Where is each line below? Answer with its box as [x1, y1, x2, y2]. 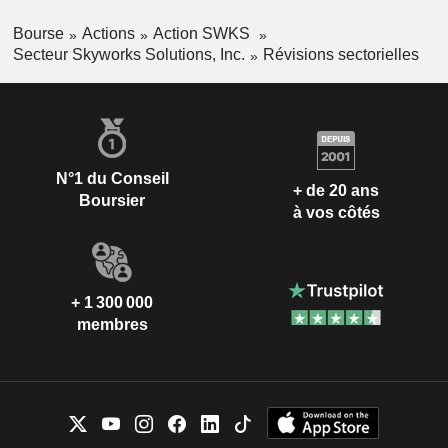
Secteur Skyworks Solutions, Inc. [12, 45, 245, 63]
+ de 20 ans [293, 182, 379, 200]
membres [76, 315, 148, 333]
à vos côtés [292, 204, 380, 222]
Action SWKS [152, 25, 254, 43]
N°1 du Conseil [55, 169, 169, 187]
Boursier [79, 191, 145, 209]
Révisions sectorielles [262, 45, 419, 63]
